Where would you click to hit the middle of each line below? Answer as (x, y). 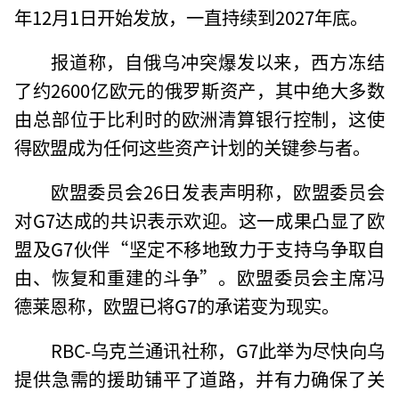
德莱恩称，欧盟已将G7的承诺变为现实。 (177, 305)
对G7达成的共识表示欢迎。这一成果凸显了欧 (199, 220)
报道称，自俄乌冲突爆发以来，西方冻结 (217, 61)
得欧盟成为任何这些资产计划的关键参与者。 (193, 147)
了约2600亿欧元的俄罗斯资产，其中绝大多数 (199, 90)
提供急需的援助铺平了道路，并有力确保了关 (199, 378)
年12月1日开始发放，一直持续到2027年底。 (191, 16)
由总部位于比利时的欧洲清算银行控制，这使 (199, 118)
